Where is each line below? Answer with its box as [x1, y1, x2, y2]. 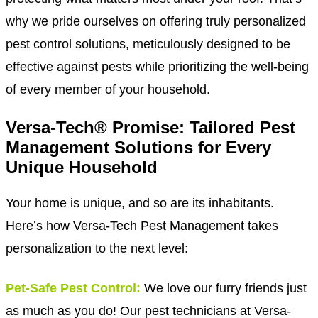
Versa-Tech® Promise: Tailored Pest [6, 117, 295, 137]
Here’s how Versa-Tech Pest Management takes [6, 217, 278, 233]
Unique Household [6, 157, 158, 177]
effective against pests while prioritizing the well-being [6, 58, 309, 74]
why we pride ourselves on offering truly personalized [6, 13, 306, 28]
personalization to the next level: [6, 240, 188, 256]
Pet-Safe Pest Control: [6, 280, 141, 295]
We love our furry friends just [141, 280, 307, 295]
